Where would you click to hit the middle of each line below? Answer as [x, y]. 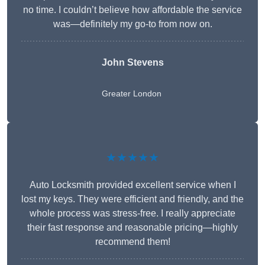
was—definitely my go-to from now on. [132, 24]
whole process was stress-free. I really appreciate [132, 214]
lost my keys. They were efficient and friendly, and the [132, 199]
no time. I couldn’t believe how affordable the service [132, 10]
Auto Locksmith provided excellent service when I [132, 185]
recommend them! [132, 242]
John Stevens [132, 63]
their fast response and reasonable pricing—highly [132, 228]
